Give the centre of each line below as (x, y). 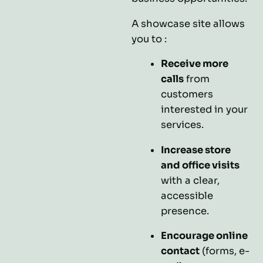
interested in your (204, 110)
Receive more (194, 64)
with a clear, (190, 180)
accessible (187, 195)
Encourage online (204, 236)
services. (182, 125)
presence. (185, 211)
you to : (149, 39)
